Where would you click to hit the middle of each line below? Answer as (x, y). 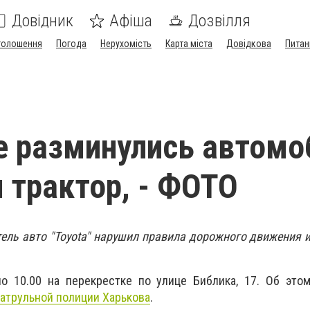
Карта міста (189, 44)
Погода (71, 44)
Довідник (43, 21)
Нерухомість (126, 44)
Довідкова (249, 44)
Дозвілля (219, 21)
